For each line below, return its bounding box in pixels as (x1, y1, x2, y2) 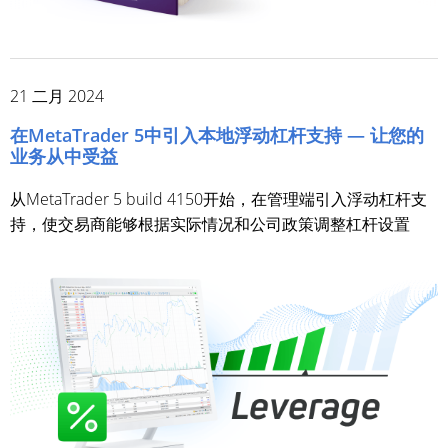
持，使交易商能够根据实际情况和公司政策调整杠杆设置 (10, 212, 410, 235)
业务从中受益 (10, 143, 118, 168)
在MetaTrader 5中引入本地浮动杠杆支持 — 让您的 (10, 122, 424, 147)
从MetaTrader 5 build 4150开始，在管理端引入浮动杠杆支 (10, 187, 427, 210)
